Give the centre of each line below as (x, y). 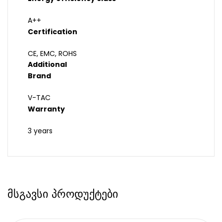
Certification (53, 32)
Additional (47, 65)
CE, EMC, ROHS (52, 54)
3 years (40, 131)
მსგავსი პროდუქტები (63, 194)
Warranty (46, 109)
